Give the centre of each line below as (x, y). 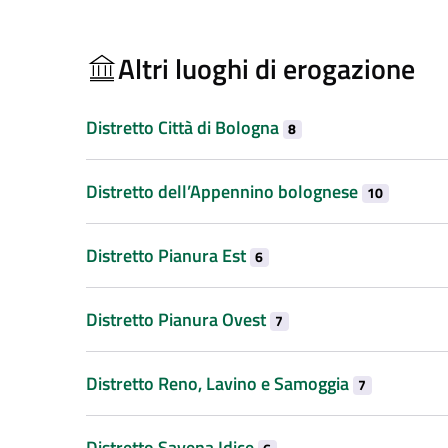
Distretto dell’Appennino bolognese (224, 191)
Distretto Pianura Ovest (178, 319)
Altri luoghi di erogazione (266, 68)
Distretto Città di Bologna (184, 127)
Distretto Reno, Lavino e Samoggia (219, 383)
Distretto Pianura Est (168, 255)
